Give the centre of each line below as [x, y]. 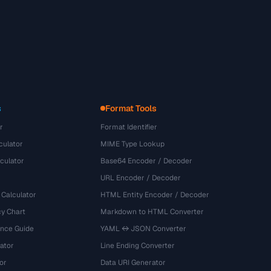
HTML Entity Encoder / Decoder [155, 195]
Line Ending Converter [138, 246]
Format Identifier [129, 127]
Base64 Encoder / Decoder [147, 161]
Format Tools [131, 108]
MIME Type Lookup [133, 144]
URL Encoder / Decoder [141, 178]
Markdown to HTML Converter [152, 212]
